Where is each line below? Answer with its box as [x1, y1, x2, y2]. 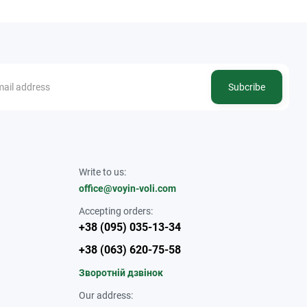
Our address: [78, 289, 133, 301]
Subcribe [228, 81, 266, 93]
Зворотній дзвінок [78, 267, 163, 278]
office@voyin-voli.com [78, 182, 176, 194]
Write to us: [78, 166, 126, 177]
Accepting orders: [78, 205, 153, 217]
